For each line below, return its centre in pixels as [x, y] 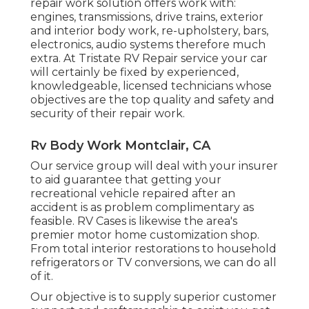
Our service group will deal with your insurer [154, 166]
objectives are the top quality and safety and [152, 99]
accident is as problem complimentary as [142, 207]
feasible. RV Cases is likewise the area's [134, 221]
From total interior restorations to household [153, 248]
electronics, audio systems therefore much [148, 44]
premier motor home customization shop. [145, 235]
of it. [42, 276]
